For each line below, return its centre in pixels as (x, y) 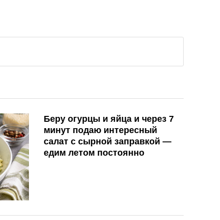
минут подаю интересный (100, 130)
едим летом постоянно (94, 153)
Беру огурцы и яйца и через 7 (109, 119)
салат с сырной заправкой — (108, 142)
